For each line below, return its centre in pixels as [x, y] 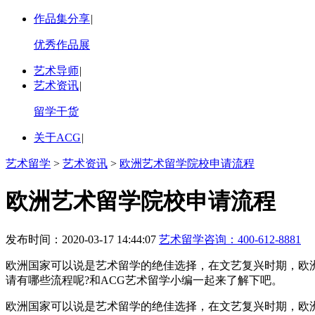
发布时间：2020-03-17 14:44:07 [82, 239]
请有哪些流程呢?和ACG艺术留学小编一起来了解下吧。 [144, 280]
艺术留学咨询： [198, 239]
